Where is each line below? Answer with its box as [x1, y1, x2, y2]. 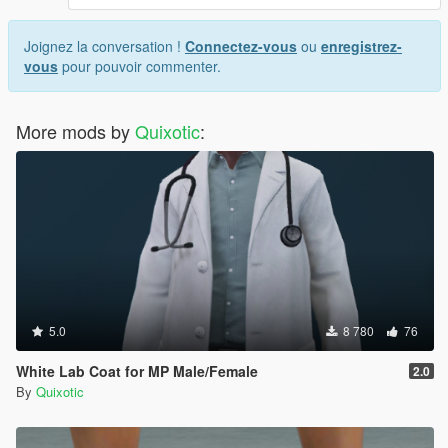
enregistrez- [321, 36, 402, 57]
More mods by [16, 118, 135, 145]
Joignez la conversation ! [24, 36, 185, 57]
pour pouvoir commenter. [58, 56, 221, 77]
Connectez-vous [185, 36, 297, 57]
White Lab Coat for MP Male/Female [16, 361, 258, 382]
